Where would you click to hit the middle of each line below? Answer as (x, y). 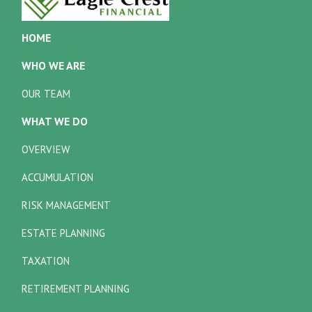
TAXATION (46, 260)
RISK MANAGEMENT (67, 205)
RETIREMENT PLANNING (76, 288)
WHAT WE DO (55, 121)
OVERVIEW (46, 149)
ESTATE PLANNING (64, 233)
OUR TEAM (46, 93)
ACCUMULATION (58, 177)
